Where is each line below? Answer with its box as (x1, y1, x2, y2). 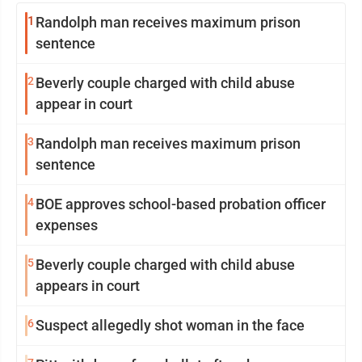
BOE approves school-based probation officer (36, 195, 326, 213)
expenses (36, 216, 98, 234)
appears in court (36, 276, 140, 294)
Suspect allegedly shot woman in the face (36, 316, 305, 334)
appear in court (36, 95, 133, 112)
